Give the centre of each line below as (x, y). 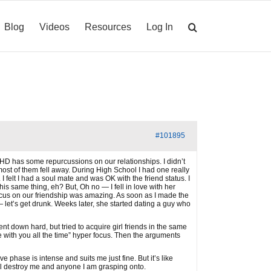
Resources (108, 27)
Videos (54, 27)
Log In (160, 27)
